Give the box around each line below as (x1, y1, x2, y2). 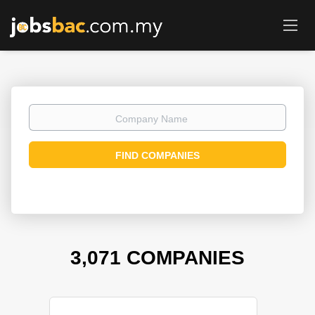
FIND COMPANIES (115, 150, 200, 161)
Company (157, 105, 209, 117)
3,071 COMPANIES (70, 247, 245, 269)
